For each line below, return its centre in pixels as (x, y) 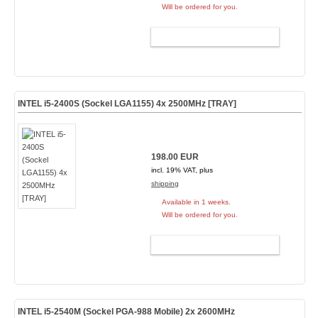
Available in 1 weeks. (196, 202)
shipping (165, 183)
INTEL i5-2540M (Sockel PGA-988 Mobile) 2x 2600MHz (126, 312)
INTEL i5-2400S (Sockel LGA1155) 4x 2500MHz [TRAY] (127, 104)
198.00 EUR (175, 157)
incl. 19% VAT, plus (182, 170)
